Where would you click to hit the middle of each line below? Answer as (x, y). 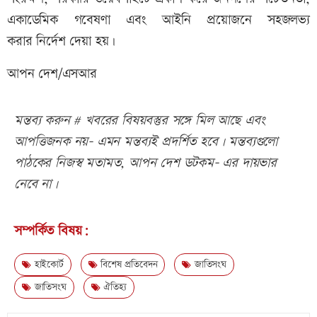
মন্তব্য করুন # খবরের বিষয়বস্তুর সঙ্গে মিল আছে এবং (140, 121)
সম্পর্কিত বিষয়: (52, 231)
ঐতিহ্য (113, 288)
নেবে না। (36, 185)
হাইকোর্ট (47, 265)
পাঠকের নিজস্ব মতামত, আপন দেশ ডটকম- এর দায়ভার (145, 163)
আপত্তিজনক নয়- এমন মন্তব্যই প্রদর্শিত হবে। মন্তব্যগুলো (146, 142)
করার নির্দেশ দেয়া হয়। (62, 42)
